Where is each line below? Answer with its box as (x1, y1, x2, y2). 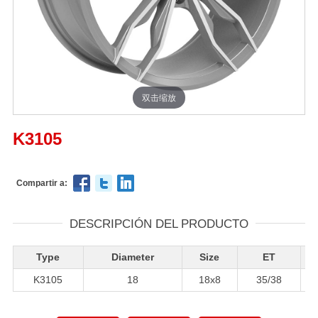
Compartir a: (16, 177, 67, 188)
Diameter (111, 251, 154, 263)
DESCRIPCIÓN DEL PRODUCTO (70, 216, 248, 231)
